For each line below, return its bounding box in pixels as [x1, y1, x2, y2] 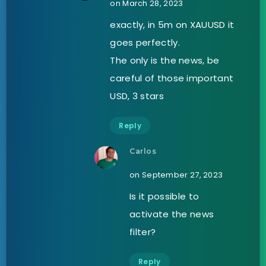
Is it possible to [129, 189, 199, 202]
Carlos [129, 146, 157, 156]
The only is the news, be [110, 53, 220, 66]
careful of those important [110, 71, 234, 84]
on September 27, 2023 [129, 169, 223, 180]
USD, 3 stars [110, 89, 164, 102]
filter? [129, 225, 156, 238]
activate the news [129, 207, 214, 220]
